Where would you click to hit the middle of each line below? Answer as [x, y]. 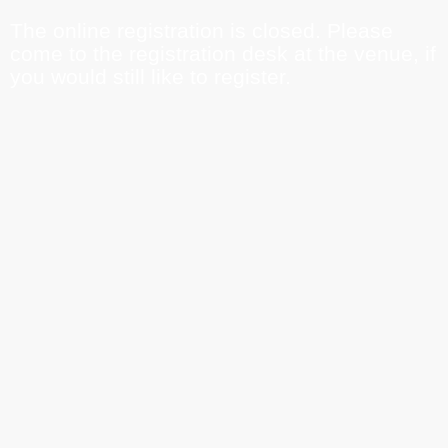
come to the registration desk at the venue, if [223, 54]
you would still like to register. [150, 77]
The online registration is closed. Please [201, 31]
